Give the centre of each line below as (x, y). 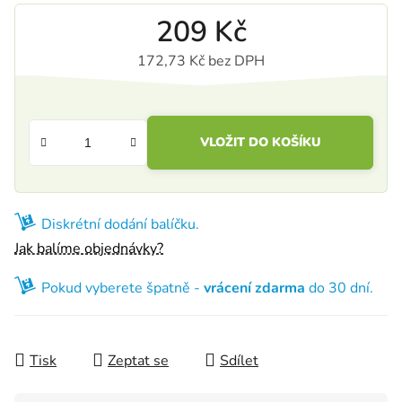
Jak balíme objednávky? (89, 248)
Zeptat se (138, 360)
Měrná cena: (239, 88)
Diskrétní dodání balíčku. (120, 224)
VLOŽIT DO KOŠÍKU (260, 142)
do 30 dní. (339, 288)
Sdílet (239, 360)
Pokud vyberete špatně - (122, 288)
